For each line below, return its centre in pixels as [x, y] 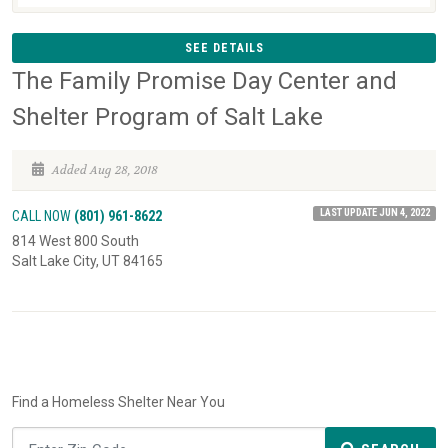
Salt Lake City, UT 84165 [87, 261]
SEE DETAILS [224, 48]
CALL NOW [43, 216]
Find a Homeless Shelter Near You [118, 402]
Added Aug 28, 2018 [103, 170]
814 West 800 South [75, 241]
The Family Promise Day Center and [204, 81]
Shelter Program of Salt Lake [167, 117]
